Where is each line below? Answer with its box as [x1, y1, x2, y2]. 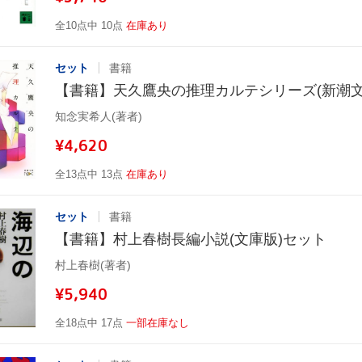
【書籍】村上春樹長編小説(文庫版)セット [55, 230, 326, 247]
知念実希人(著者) [55, 109, 142, 123]
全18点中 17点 [55, 316, 123, 329]
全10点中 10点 [55, 19, 123, 32]
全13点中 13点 [55, 167, 123, 180]
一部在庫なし [126, 316, 189, 329]
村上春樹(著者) [55, 258, 131, 271]
